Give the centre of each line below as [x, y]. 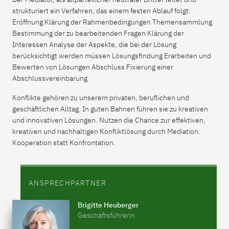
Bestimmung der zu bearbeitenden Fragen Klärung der [98, 33]
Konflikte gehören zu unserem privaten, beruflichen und [101, 97]
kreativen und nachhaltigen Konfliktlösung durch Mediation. [106, 131]
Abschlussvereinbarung [50, 78]
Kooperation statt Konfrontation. [64, 142]
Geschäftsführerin [106, 215]
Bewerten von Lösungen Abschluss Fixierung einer [93, 67]
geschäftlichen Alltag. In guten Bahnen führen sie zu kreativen [110, 109]
